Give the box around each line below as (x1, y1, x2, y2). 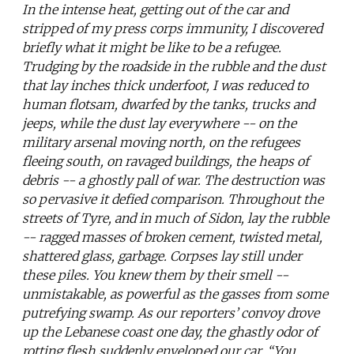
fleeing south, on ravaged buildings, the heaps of (22, 153, 309, 170)
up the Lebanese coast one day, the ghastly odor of (22, 324, 318, 341)
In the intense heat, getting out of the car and (22, 2, 288, 18)
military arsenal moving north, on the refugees (22, 134, 300, 151)
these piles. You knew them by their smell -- (22, 267, 288, 284)
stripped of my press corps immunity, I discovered (22, 21, 322, 37)
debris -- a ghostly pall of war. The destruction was (22, 172, 325, 189)
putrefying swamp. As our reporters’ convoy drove (22, 305, 319, 322)
